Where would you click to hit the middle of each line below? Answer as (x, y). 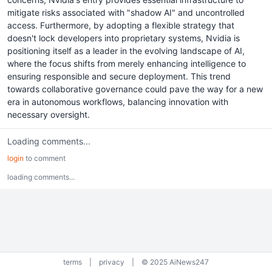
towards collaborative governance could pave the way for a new (135, 89)
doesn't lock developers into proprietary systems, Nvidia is (124, 38)
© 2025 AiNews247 (175, 262)
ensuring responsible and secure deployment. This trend (119, 76)
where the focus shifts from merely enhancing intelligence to (127, 63)
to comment (45, 158)
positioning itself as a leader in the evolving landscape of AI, (126, 51)
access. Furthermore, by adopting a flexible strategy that (121, 25)
